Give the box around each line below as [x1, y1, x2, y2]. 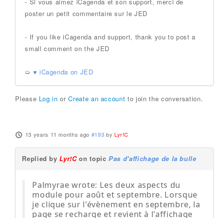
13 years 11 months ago [25, 130, 90, 138]
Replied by [22, 154, 60, 163]
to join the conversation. [125, 94, 203, 103]
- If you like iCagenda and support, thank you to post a [25, 32, 196, 41]
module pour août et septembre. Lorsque [32, 189, 198, 200]
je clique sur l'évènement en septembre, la [32, 199, 200, 210]
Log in [38, 94, 58, 103]
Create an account [68, 94, 126, 103]
